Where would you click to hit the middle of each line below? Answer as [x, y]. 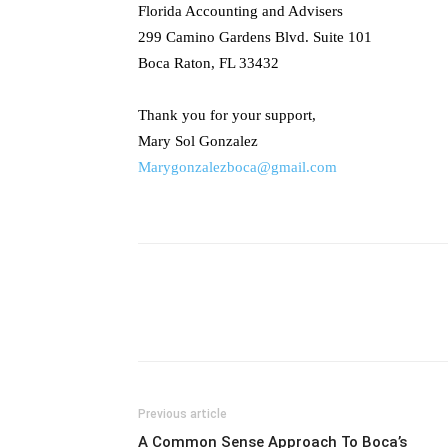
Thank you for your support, [227, 115]
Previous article [182, 414]
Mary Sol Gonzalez [198, 141]
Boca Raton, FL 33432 [208, 63]
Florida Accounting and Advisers [240, 11]
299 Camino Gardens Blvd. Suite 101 [255, 37]
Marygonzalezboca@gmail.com [237, 167]
